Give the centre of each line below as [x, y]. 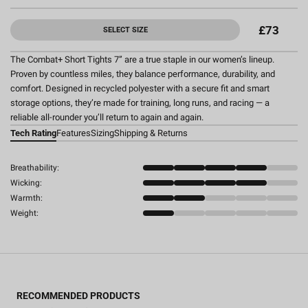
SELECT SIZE [125, 30]
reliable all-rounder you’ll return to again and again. [107, 117]
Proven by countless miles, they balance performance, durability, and [143, 74]
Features [74, 133]
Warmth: [26, 198]
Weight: [24, 213]
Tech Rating [33, 133]
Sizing [102, 133]
